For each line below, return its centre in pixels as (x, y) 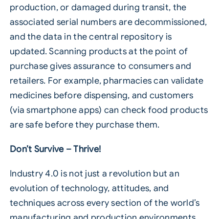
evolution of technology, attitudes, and (89, 188)
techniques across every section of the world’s (105, 203)
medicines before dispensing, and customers (101, 96)
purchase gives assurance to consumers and (100, 66)
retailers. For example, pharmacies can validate (107, 81)
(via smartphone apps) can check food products (109, 110)
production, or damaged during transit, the (98, 8)
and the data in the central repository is (91, 37)
